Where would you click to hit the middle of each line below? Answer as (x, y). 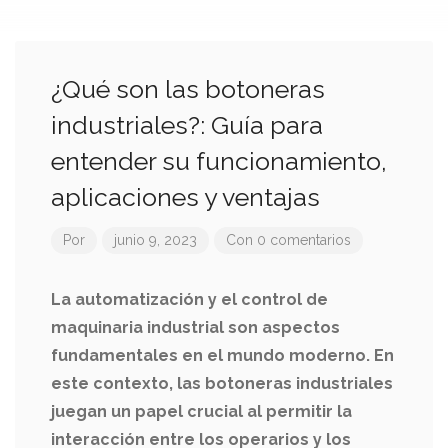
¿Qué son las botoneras (188, 89)
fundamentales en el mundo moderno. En (222, 355)
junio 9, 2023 (155, 240)
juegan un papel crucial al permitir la (201, 411)
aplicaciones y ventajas (185, 197)
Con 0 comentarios (288, 240)
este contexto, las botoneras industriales (222, 383)
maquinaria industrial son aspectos (195, 327)
